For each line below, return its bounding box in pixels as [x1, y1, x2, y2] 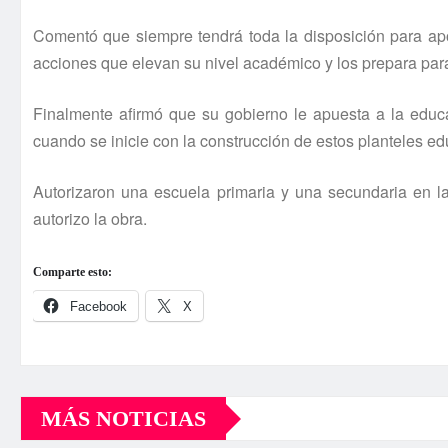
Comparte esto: [33, 265, 112, 280]
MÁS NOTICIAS [41, 406, 206, 432]
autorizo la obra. [33, 207, 147, 231]
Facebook [70, 299, 127, 315]
